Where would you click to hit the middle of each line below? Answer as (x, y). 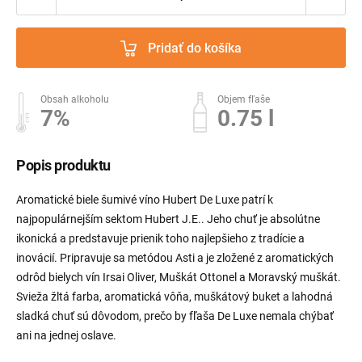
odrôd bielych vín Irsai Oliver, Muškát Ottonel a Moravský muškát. (179, 278)
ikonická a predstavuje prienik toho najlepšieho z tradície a (160, 239)
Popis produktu (63, 166)
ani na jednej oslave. (66, 336)
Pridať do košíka (195, 48)
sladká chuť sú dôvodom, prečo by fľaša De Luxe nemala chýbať (175, 316)
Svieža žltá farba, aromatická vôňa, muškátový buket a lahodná (175, 297)
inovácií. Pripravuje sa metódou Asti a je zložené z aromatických (175, 258)
